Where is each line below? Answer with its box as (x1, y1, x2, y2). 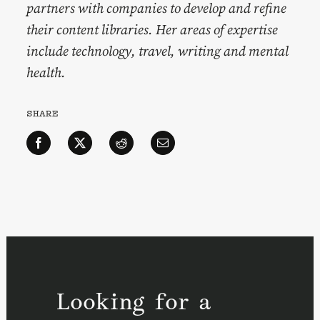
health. (26, 62, 66, 81)
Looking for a (56, 286, 211, 317)
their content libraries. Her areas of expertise (26, 19, 279, 39)
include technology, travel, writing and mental (26, 41, 289, 60)
